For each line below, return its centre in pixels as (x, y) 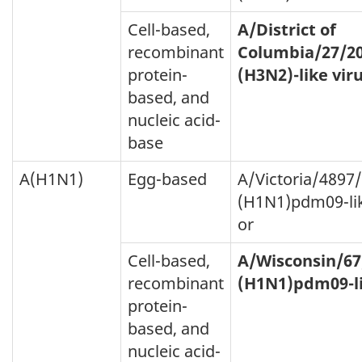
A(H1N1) (51, 179)
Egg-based (167, 179)
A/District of (287, 29)
